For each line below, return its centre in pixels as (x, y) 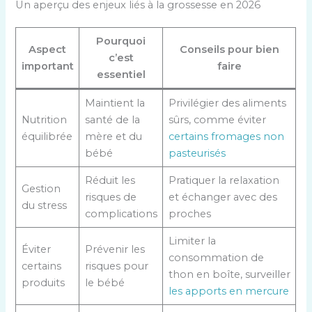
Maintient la (115, 103)
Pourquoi (121, 41)
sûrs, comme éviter (217, 119)
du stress (44, 205)
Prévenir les (115, 249)
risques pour (116, 266)
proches (189, 213)
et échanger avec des (223, 197)
